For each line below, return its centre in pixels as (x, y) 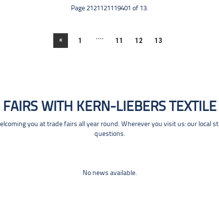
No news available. (109, 173)
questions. (109, 134)
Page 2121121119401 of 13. (109, 9)
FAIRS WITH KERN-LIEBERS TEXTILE (109, 107)
